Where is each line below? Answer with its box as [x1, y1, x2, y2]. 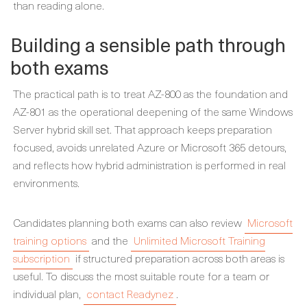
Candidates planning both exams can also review [13, 214, 245, 230]
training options [13, 232, 86, 248]
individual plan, [13, 285, 84, 302]
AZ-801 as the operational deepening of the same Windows [13, 103, 293, 119]
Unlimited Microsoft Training [134, 232, 265, 248]
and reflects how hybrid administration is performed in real [13, 156, 286, 173]
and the [89, 232, 131, 248]
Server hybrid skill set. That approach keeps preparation [13, 121, 272, 137]
